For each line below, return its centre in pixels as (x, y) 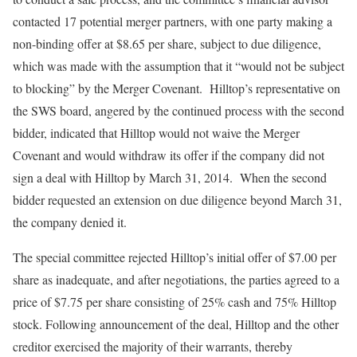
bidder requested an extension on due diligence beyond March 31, (177, 200)
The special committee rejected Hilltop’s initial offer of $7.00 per (175, 257)
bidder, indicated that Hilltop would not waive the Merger (156, 133)
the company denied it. (70, 222)
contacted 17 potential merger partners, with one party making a (173, 21)
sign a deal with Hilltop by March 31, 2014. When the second (170, 177)
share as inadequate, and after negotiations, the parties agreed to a (176, 279)
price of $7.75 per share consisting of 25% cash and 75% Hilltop (175, 302)
